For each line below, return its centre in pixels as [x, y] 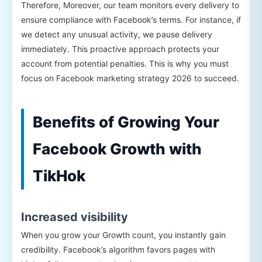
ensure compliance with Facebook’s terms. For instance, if [131, 20]
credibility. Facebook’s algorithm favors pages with [118, 250]
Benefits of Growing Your [126, 122]
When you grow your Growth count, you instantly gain [123, 235]
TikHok [59, 176]
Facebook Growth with [117, 149]
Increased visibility [75, 217]
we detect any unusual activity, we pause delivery [117, 35]
